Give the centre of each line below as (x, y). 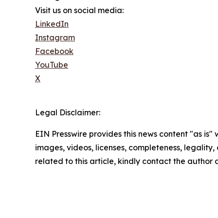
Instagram (55, 37)
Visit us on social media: (79, 10)
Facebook (54, 51)
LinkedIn (52, 24)
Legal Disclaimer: (68, 112)
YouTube (52, 64)
